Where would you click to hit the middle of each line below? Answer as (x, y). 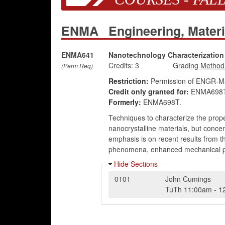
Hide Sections (136, 164)
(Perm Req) (77, 66)
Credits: (121, 65)
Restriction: (128, 81)
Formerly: (125, 102)
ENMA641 (78, 55)
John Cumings (188, 179)
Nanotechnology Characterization (166, 55)
